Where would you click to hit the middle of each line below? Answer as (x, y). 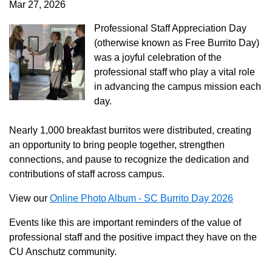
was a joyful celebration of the (158, 57)
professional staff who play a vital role (175, 72)
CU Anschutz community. (63, 252)
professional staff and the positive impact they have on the (133, 237)
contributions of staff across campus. (87, 174)
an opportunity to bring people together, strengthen (117, 145)
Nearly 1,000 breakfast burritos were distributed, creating (130, 130)
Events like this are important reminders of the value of (125, 223)
